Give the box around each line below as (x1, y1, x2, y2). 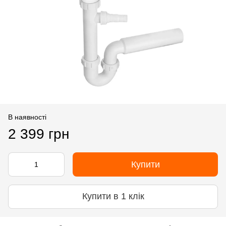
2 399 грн (8, 126, 69, 142)
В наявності (8, 112, 46, 121)
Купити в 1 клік (82, 191, 144, 202)
